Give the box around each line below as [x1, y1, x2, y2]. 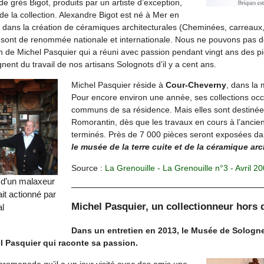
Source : [71, 163, 105, 173]
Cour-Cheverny [165, 80, 226, 90]
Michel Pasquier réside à [71, 80, 166, 90]
